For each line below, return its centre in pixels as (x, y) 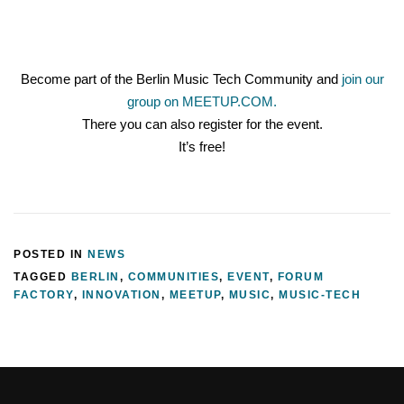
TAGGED (42, 277)
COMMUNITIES (173, 277)
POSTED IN (50, 254)
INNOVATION (121, 295)
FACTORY (44, 295)
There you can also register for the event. (202, 124)
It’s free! (202, 147)
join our (363, 79)
